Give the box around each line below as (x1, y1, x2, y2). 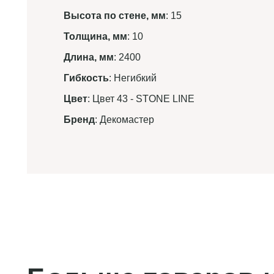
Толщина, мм (64, 31, 127, 42)
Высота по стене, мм (64, 10, 166, 21)
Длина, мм (64, 52, 114, 62)
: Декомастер (95, 114, 154, 125)
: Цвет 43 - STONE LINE (87, 94, 194, 104)
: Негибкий (109, 73, 157, 83)
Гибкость (64, 73, 109, 83)
